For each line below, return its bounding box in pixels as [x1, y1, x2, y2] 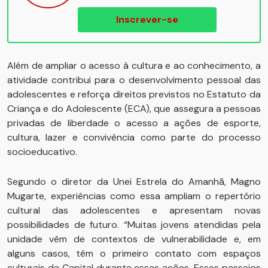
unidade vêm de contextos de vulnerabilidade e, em [7, 233, 261, 245]
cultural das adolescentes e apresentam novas [7, 204, 261, 217]
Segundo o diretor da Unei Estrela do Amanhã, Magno [7, 175, 261, 188]
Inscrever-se [116, 13, 178, 26]
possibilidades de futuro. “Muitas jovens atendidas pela [7, 218, 261, 231]
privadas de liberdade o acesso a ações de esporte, [7, 117, 261, 129]
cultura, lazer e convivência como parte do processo [7, 131, 261, 144]
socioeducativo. [7, 145, 77, 158]
